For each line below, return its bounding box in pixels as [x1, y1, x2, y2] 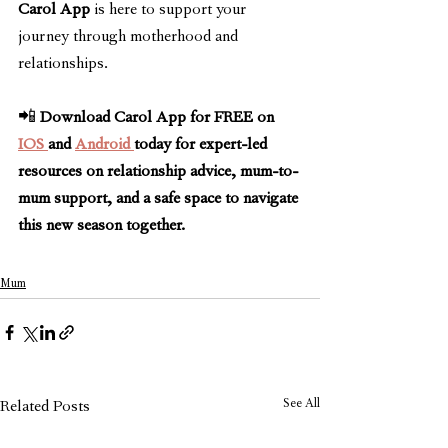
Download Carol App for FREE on [40, 110, 278, 129]
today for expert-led [134, 137, 271, 156]
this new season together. [18, 218, 185, 237]
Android [75, 137, 134, 156]
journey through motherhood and [18, 29, 242, 48]
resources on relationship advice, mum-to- [18, 164, 298, 183]
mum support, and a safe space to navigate [18, 191, 302, 210]
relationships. [18, 56, 108, 75]
